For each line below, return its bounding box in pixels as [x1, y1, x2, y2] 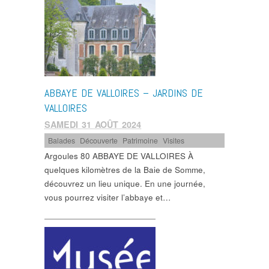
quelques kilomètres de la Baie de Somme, [44, 164, 205, 176]
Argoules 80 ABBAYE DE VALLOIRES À [44, 150, 193, 162]
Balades [48, 134, 76, 146]
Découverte [80, 134, 118, 146]
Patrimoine [122, 134, 159, 146]
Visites [163, 134, 185, 146]
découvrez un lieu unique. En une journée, [44, 178, 205, 190]
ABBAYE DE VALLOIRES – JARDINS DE [44, 85, 203, 100]
